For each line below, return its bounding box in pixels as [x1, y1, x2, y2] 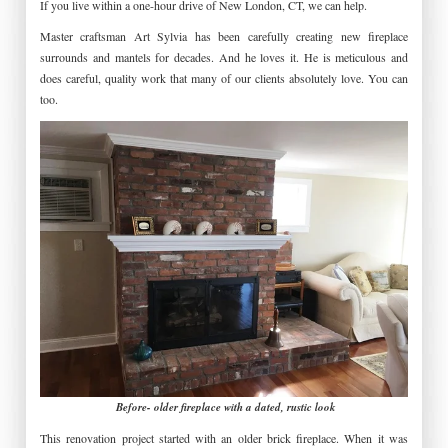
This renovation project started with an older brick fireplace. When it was [40, 429, 408, 446]
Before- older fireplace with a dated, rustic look [116, 398, 336, 415]
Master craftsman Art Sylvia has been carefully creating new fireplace [40, 28, 408, 45]
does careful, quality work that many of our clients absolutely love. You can [40, 70, 408, 87]
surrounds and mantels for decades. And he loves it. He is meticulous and [40, 49, 408, 66]
